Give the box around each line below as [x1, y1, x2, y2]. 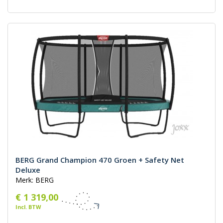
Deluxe [15, 165, 40, 175]
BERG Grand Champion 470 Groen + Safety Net [15, 155, 184, 165]
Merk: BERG [15, 175, 54, 185]
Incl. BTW [15, 203, 41, 211]
